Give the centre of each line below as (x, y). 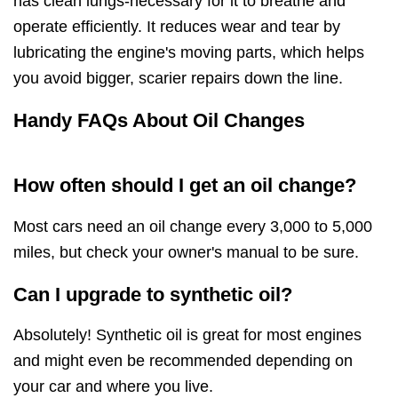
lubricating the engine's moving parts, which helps (189, 53)
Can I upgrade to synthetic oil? (153, 294)
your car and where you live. (113, 386)
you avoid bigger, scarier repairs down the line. (178, 79)
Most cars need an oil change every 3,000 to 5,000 (193, 226)
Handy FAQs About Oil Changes (159, 121)
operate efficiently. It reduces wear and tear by (177, 27)
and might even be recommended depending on (183, 360)
